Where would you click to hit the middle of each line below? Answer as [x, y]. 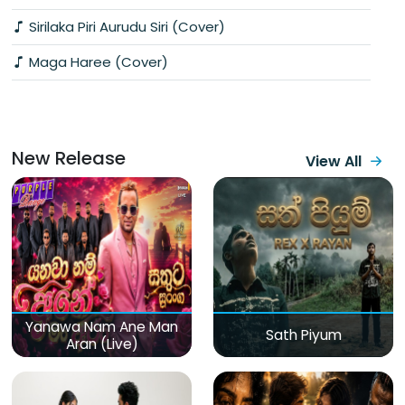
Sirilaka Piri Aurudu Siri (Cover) [125, 26]
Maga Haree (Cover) [97, 61]
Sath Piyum [303, 335]
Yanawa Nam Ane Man [102, 326]
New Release [69, 158]
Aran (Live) [102, 344]
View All [334, 161]
